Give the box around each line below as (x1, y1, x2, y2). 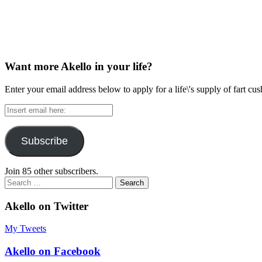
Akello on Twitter (5, 199, 88, 212)
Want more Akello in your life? (5, 60, 153, 73)
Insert (4, 103, 25, 113)
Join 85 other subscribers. (5, 166, 98, 176)
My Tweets (5, 223, 46, 234)
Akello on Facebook (5, 244, 101, 257)
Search (4, 175, 29, 186)
